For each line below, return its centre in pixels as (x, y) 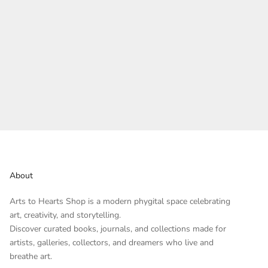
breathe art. (31, 257)
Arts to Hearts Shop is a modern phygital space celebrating (120, 202)
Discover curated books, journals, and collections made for (118, 229)
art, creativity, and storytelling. (65, 215)
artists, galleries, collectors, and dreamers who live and (111, 243)
